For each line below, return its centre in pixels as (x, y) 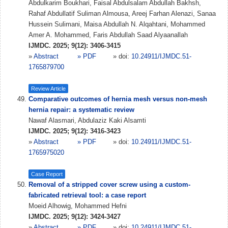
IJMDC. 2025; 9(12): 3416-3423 (75, 131)
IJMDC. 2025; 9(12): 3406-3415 (75, 46)
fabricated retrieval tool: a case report (87, 195)
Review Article (48, 88)
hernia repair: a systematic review (81, 110)
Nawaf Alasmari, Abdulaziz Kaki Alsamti (87, 120)
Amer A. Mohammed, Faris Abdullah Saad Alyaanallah (108, 35)
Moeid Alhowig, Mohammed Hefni (78, 206)
